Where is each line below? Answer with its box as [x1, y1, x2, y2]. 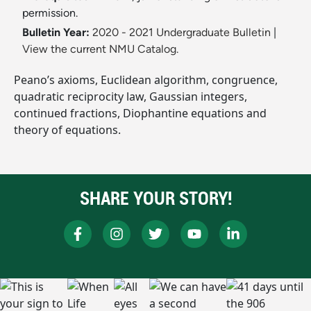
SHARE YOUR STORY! [79, 186, 232, 211]
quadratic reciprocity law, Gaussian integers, [14, 89, 247, 105]
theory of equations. [14, 122, 121, 138]
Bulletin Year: [22, 26, 90, 40]
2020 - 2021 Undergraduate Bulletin [92, 26, 271, 40]
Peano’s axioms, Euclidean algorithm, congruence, [14, 72, 278, 88]
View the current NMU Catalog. [22, 42, 178, 56]
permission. [22, 6, 78, 20]
